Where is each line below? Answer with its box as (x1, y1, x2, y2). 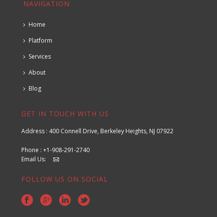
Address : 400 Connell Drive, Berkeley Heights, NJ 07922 (21, 126, 173, 135)
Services (29, 52, 51, 61)
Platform (29, 36, 53, 45)
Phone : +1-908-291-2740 (21, 145, 90, 154)
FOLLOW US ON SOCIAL (21, 174, 108, 184)
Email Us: (21, 155, 53, 163)
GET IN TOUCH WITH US (21, 108, 109, 118)
